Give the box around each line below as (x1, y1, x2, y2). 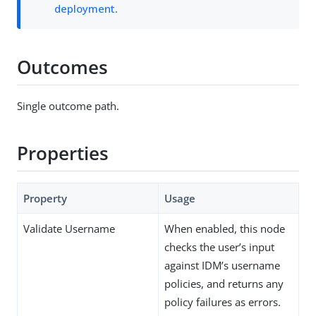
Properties (17, 140, 109, 166)
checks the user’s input (164, 240, 274, 255)
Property (23, 191, 67, 206)
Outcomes (17, 54, 108, 80)
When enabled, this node (164, 221, 285, 236)
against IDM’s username (164, 258, 280, 273)
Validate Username (23, 221, 115, 236)
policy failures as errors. (164, 295, 281, 310)
